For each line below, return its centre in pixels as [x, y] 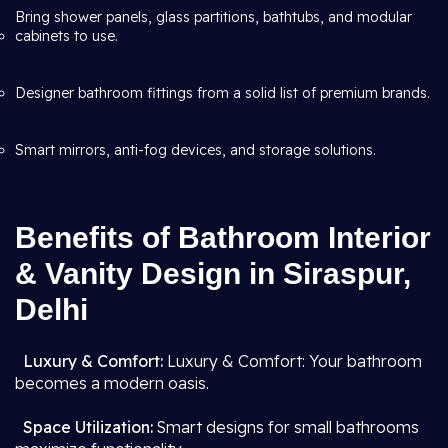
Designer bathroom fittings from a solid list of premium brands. [222, 93]
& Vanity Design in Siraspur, [213, 273]
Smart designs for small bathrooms [286, 427]
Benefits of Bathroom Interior [223, 237]
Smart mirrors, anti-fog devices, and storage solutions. [195, 150]
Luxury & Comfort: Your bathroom [292, 361]
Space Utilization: [88, 427]
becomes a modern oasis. [112, 383]
